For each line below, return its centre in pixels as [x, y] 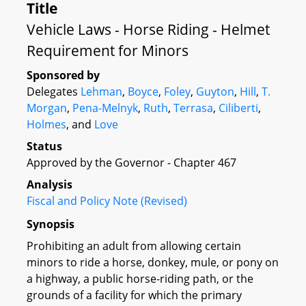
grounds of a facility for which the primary [134, 295]
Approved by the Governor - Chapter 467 [131, 163]
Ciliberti [238, 108]
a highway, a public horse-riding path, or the [140, 278]
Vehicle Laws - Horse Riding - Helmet [148, 29]
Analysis [50, 184]
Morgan [47, 108]
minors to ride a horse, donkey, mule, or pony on [153, 262]
